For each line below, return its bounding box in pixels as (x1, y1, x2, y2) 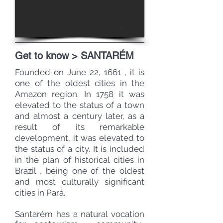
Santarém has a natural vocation (15, 209, 144, 219)
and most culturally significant (15, 177, 144, 187)
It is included (90, 144, 145, 154)
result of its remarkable (15, 122, 144, 132)
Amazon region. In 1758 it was (15, 89, 144, 99)
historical (75, 155, 110, 165)
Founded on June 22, (15, 67, 104, 77)
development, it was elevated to (15, 133, 144, 143)
